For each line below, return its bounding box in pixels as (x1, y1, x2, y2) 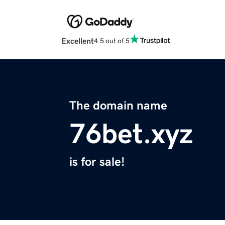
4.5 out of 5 (94, 37, 130, 44)
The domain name (69, 99, 167, 112)
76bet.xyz (69, 120, 193, 148)
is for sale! (69, 156, 125, 168)
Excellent (61, 37, 94, 45)
